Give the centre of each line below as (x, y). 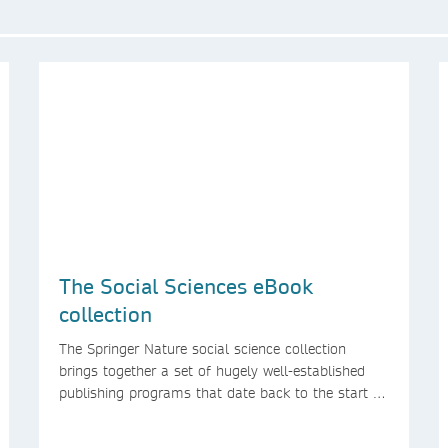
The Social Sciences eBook (186, 285)
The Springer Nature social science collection (202, 348)
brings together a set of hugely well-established (212, 370)
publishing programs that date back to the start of (222, 392)
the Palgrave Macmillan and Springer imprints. (208, 414)
